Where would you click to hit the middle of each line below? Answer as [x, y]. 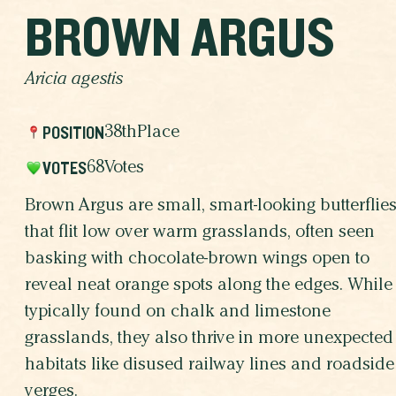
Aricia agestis [74, 81]
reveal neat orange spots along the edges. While [209, 287]
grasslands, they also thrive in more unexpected [209, 340]
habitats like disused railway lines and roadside [209, 366]
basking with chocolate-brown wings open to [197, 260]
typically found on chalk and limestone [178, 313]
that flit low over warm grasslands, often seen [200, 234]
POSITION [73, 133]
